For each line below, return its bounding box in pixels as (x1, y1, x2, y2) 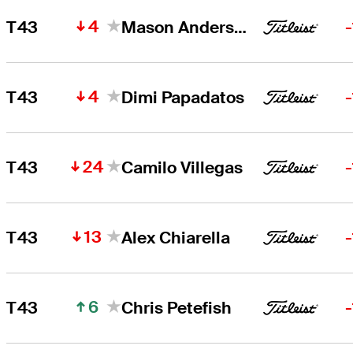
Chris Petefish (121, 296, 232, 318)
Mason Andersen (234, 16, 247, 38)
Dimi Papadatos (121, 86, 245, 108)
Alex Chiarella (121, 226, 231, 248)
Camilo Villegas (121, 156, 243, 178)
